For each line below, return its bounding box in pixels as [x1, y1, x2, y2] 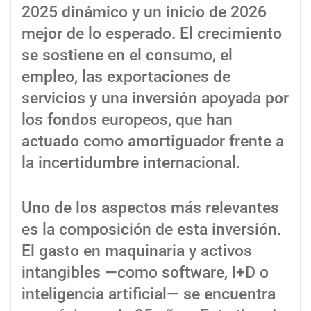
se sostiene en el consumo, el [22, 46, 233, 65]
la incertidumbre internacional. [22, 153, 240, 173]
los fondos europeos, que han [22, 110, 233, 130]
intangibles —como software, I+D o [22, 263, 269, 283]
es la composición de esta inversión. [22, 220, 281, 239]
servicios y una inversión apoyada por [22, 89, 289, 108]
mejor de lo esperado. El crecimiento [22, 24, 282, 44]
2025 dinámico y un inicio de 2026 [22, 3, 267, 22]
